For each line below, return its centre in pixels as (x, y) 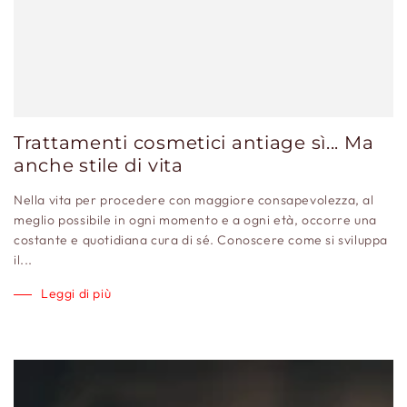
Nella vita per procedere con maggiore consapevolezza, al (194, 200)
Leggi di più (76, 293)
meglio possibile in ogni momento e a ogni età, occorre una (195, 220)
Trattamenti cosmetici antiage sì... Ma (194, 142)
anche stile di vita (99, 165)
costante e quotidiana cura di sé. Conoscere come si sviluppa (201, 240)
